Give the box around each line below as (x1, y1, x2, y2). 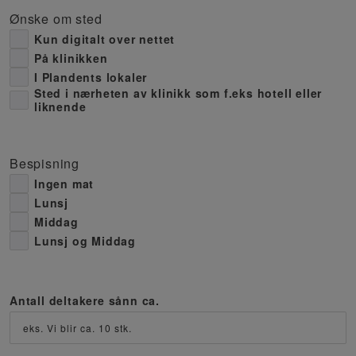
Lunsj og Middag (34, 232, 136, 249)
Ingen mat (34, 175, 95, 192)
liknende (34, 99, 87, 114)
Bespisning (10, 154, 79, 172)
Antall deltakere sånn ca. (10, 292, 160, 308)
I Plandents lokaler (34, 68, 148, 85)
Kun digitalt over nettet (34, 30, 176, 47)
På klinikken (34, 49, 108, 66)
